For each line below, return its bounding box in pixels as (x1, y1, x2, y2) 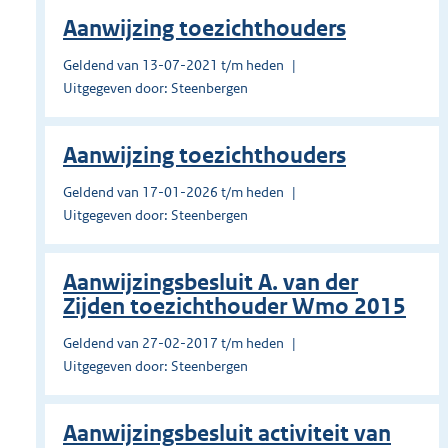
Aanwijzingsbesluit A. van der (63, 269, 358, 297)
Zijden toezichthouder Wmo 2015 (63, 293, 406, 321)
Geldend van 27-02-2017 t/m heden (63, 334, 284, 353)
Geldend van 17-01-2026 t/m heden (63, 183, 284, 202)
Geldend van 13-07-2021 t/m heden (63, 56, 284, 75)
